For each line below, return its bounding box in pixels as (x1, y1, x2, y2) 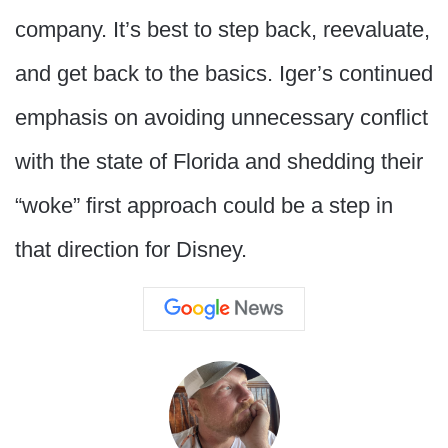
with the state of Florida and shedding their (15, 149, 423, 174)
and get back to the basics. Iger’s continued (15, 61, 433, 86)
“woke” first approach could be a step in (15, 193, 393, 218)
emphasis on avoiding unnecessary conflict (15, 105, 428, 130)
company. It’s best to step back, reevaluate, (15, 17, 430, 42)
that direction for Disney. (15, 237, 253, 262)
